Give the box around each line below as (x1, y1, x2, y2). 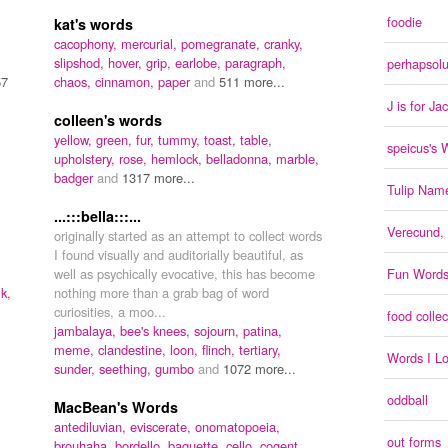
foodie (387, 12, 422, 32)
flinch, (202, 340, 239, 360)
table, (240, 130, 272, 150)
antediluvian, (54, 417, 130, 437)
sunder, (54, 359, 99, 379)
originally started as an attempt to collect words (54, 226, 322, 246)
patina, (243, 321, 282, 341)
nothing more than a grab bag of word (54, 283, 269, 303)
